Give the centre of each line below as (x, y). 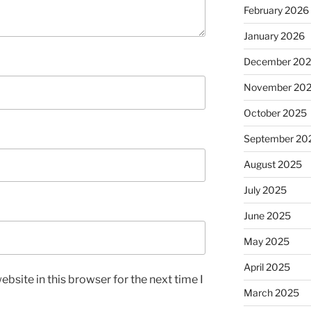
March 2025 (271, 293)
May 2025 (266, 242)
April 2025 (267, 267)
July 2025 (265, 190)
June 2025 (267, 216)
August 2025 (272, 165)
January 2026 (274, 36)
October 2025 (275, 113)
